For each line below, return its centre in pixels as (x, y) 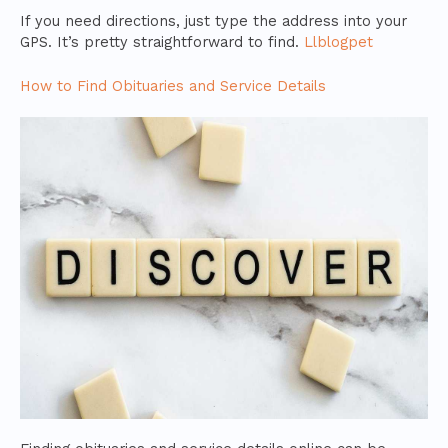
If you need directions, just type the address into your (213, 20)
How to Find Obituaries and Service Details (173, 86)
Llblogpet (338, 41)
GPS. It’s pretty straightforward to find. (162, 41)
